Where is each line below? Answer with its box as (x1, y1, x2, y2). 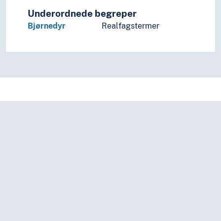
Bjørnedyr (28, 21, 66, 31)
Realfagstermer (102, 21, 159, 31)
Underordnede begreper (28, 8, 137, 19)
